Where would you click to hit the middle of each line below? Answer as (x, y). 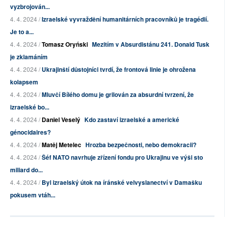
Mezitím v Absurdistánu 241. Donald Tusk (151, 44)
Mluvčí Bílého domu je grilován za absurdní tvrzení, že (118, 95)
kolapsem (24, 82)
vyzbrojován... (30, 7)
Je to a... (22, 32)
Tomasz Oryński (65, 44)
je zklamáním (29, 57)
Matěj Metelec (62, 145)
